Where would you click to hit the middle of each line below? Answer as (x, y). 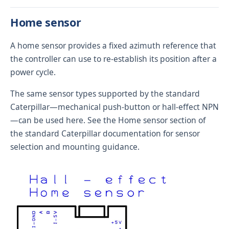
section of (187, 120)
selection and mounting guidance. (75, 146)
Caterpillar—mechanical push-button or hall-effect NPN (114, 107)
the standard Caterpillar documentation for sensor (105, 133)
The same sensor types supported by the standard (105, 93)
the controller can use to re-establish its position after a (113, 59)
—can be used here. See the (64, 120)
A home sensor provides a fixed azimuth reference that (113, 45)
